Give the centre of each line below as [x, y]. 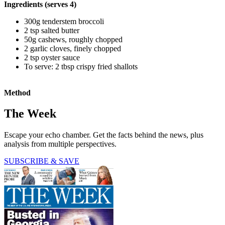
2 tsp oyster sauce [52, 57]
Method [17, 92]
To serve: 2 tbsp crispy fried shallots [81, 66]
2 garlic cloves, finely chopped [73, 48]
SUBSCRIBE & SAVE [42, 161]
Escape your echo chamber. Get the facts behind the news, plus [104, 135]
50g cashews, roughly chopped [73, 39]
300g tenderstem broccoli [64, 21]
